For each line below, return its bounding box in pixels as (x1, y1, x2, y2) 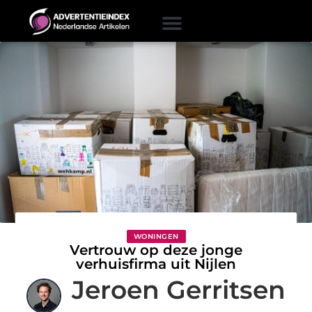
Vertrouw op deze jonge (70, 241, 242, 258)
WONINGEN (133, 231, 179, 241)
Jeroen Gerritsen (72, 274, 286, 305)
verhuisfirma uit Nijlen (76, 255, 236, 272)
